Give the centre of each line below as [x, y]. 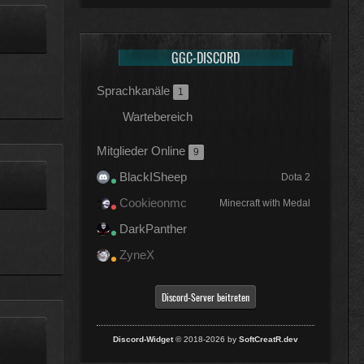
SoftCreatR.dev [269, 339]
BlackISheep [153, 177]
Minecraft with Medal [265, 203]
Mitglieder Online [143, 151]
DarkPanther [153, 229]
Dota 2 [296, 177]
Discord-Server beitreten [206, 297]
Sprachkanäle [135, 91]
